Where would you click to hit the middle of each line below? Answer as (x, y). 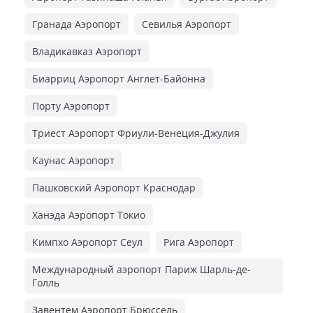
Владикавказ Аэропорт (87, 51)
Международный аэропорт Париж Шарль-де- (141, 269)
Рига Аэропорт (199, 242)
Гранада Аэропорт (77, 24)
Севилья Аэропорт (187, 24)
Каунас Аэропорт (73, 160)
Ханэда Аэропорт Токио (89, 214)
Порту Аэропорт (71, 105)
